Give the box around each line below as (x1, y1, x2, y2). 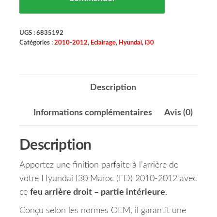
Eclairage (91, 40, 116, 46)
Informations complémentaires (33, 108, 152, 118)
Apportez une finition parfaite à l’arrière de (19, 161, 178, 170)
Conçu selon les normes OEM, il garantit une (19, 206, 186, 216)
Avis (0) (164, 108, 193, 118)
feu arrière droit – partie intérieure (30, 188, 165, 197)
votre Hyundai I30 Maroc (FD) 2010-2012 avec (19, 174, 197, 184)
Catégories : (19, 40, 54, 46)
